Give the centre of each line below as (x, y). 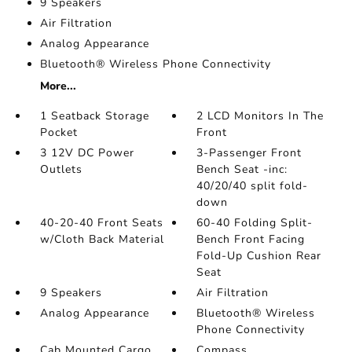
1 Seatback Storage (94, 116)
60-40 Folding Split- (255, 223)
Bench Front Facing (251, 240)
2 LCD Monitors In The (260, 116)
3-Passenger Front (249, 153)
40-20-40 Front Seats (101, 223)
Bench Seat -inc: (242, 170)
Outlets (61, 170)
